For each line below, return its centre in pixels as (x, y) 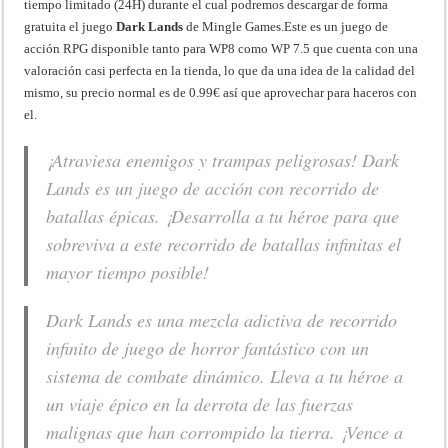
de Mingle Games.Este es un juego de (286, 26)
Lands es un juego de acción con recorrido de (213, 187)
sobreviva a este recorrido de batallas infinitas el (224, 243)
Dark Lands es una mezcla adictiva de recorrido (222, 319)
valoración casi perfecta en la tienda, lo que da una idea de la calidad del (220, 70)
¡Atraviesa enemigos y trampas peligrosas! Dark (223, 159)
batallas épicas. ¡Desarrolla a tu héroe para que (223, 215)
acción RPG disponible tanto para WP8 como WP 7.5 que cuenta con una (221, 48)
